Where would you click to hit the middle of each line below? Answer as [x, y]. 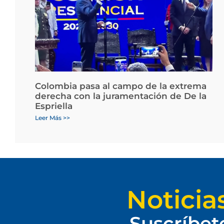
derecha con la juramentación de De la [121, 96]
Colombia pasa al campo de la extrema [121, 86]
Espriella [54, 106]
